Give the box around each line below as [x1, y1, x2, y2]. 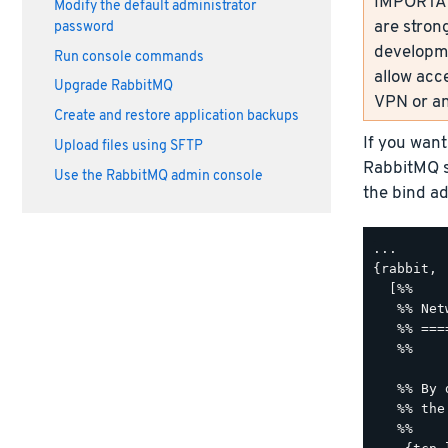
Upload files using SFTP [53, 137, 203, 155]
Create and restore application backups [53, 108, 299, 126]
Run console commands [53, 48, 204, 66]
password [53, 18, 114, 36]
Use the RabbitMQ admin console [53, 167, 263, 185]
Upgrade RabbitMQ [53, 78, 173, 96]
